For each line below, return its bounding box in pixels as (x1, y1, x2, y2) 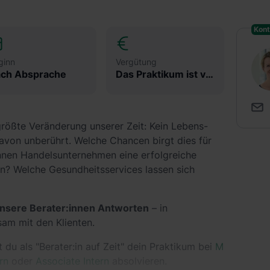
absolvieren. (109, 255, 167, 267)
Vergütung (116, 57, 157, 67)
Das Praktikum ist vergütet (206, 68, 213, 80)
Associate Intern (36, 255, 109, 267)
